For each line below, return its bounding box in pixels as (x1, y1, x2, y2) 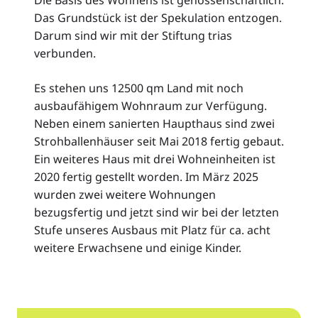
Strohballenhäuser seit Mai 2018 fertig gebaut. (34, 133, 284, 149)
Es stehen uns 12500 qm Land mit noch (34, 79, 243, 96)
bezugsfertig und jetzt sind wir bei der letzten (34, 204, 279, 220)
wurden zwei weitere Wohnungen (34, 186, 216, 202)
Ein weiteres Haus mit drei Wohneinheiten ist (34, 150, 275, 167)
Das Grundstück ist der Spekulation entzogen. (34, 9, 282, 26)
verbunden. (34, 45, 96, 61)
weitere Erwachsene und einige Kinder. (34, 239, 241, 256)
